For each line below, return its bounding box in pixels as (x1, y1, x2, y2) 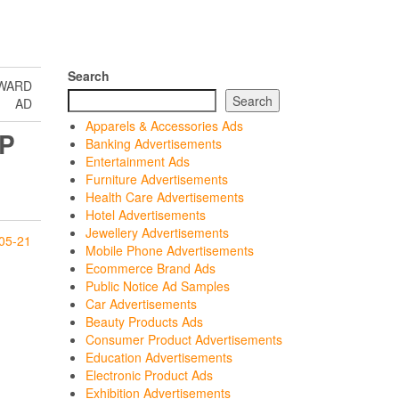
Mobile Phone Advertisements (85, 241, 254, 259)
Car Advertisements (85, 295, 197, 313)
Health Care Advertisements (85, 188, 244, 206)
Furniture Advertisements (85, 170, 228, 188)
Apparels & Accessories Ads (85, 117, 243, 134)
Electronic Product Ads (85, 366, 213, 384)
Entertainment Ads (85, 152, 190, 170)
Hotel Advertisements (85, 206, 206, 224)
